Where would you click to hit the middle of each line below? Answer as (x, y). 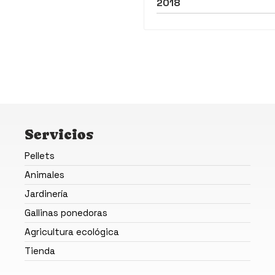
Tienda (40, 250)
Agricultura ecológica (72, 231)
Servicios (59, 134)
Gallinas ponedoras (66, 212)
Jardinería (47, 193)
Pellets (40, 155)
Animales (45, 174)
